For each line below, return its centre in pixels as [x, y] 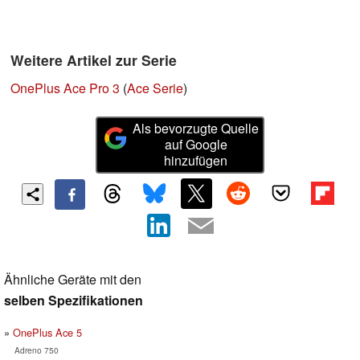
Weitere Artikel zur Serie [94, 60]
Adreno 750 [36, 350]
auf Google [196, 145]
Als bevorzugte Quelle [196, 129]
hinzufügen [196, 161]
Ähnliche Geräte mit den [73, 279]
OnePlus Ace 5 [47, 332]
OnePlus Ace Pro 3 [65, 88]
